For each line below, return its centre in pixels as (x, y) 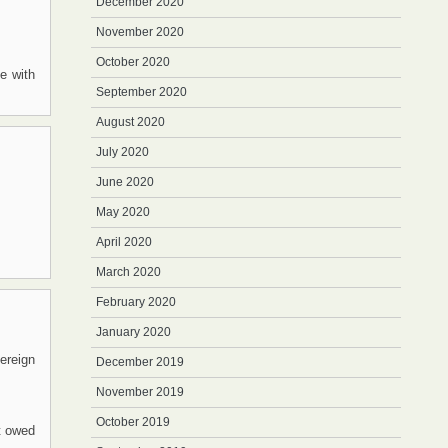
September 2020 (141, 92)
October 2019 (133, 422)
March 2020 (128, 272)
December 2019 (140, 362)
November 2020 (140, 32)
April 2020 (124, 242)
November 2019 (140, 392)
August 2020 (130, 122)
